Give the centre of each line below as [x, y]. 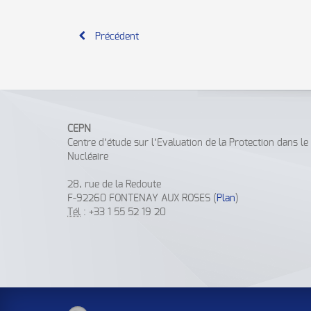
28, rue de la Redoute [114, 185]
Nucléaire [88, 157]
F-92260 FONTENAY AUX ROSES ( [142, 199]
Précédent [117, 37]
